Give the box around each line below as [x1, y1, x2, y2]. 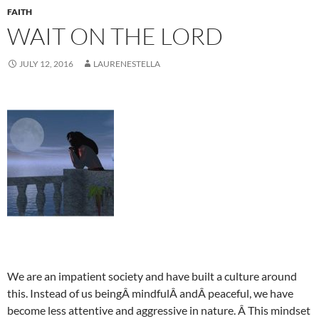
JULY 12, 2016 [19, 58, 73, 70]
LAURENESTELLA [93, 58, 160, 70]
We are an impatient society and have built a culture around [7, 269, 297, 283]
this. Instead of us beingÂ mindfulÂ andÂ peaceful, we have [7, 286, 293, 300]
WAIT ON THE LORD [7, 21, 223, 51]
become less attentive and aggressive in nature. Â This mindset [7, 303, 310, 318]
